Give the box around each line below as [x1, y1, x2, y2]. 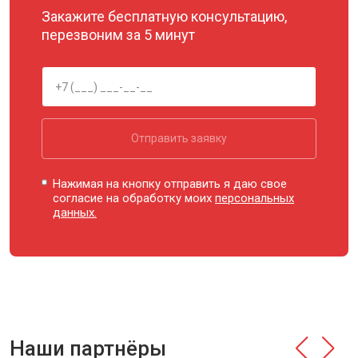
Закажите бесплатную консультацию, [42, 8, 287, 25]
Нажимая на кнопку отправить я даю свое [53, 177, 288, 191]
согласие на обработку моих [53, 191, 216, 205]
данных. [53, 205, 97, 220]
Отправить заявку [131, 132, 227, 145]
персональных [215, 191, 295, 205]
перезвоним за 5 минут [42, 26, 195, 43]
